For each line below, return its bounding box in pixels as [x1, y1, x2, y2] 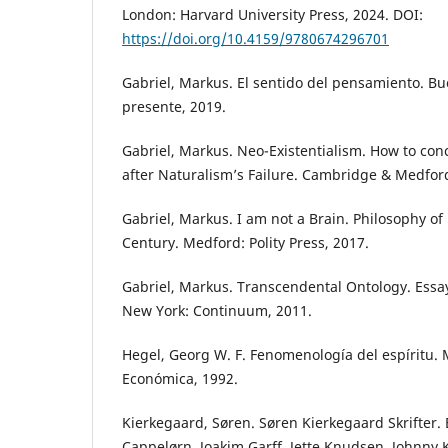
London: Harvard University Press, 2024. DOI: [122, 4, 423, 24]
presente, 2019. [122, 96, 226, 116]
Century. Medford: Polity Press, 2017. [122, 232, 369, 252]
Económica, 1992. [122, 368, 238, 388]
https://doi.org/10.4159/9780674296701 [122, 28, 389, 48]
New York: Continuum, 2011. [122, 300, 312, 320]
